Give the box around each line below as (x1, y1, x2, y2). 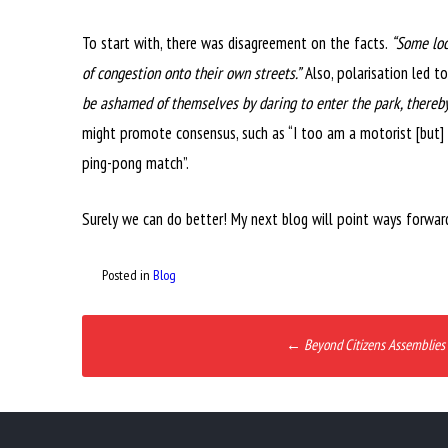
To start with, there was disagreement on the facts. (82, 32, 391, 54)
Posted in (102, 266, 153, 284)
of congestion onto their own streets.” (82, 62, 301, 84)
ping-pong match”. (82, 152, 189, 174)
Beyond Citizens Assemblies (300, 334, 445, 354)
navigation (81, 349, 212, 397)
